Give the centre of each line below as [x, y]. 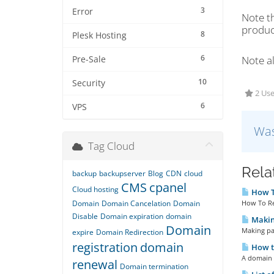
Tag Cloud [109, 146]
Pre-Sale [89, 59]
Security [89, 83]
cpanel [168, 187]
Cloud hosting [95, 189]
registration [105, 247]
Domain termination [154, 266]
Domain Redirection [130, 232]
